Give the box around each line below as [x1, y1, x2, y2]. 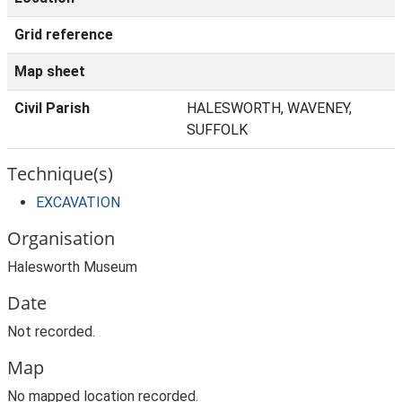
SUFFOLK [187, 121, 248, 138]
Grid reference [14, 26, 113, 43]
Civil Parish [14, 100, 90, 117]
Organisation [7, 226, 115, 250]
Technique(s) [7, 162, 113, 186]
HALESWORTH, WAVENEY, [187, 100, 352, 117]
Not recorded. [7, 323, 95, 340]
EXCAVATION [36, 194, 120, 211]
